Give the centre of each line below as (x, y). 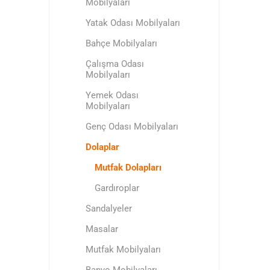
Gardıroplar (117, 188)
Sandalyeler (108, 209)
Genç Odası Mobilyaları (132, 127)
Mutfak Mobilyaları (123, 250)
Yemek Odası (112, 95)
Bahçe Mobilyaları (121, 43)
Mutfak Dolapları (128, 168)
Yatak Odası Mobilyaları (133, 23)
